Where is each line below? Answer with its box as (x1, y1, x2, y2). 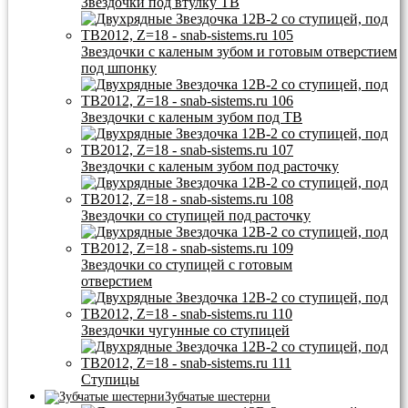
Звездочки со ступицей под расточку (81, 208, 311, 224)
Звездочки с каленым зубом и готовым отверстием (81, 44, 397, 60)
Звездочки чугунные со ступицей (81, 322, 290, 339)
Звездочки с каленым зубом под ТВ (81, 109, 302, 126)
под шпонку (81, 60, 157, 76)
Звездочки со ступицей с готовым (81, 257, 292, 273)
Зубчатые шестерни (165, 390, 270, 404)
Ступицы (81, 372, 139, 388)
